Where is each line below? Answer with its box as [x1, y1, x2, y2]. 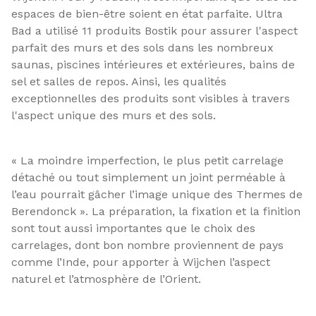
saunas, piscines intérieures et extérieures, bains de [11, 58, 295, 71]
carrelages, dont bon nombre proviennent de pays [11, 238, 284, 252]
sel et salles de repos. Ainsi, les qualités [11, 75, 226, 88]
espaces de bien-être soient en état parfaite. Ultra [11, 7, 283, 20]
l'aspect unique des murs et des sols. [11, 109, 219, 122]
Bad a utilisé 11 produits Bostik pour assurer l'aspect [11, 24, 298, 37]
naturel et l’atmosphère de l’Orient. [11, 272, 201, 286]
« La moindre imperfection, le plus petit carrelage [11, 154, 284, 167]
